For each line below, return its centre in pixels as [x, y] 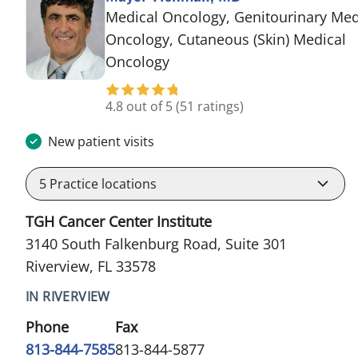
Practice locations [101, 183]
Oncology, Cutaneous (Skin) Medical [226, 39]
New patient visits [101, 141]
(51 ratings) [210, 106]
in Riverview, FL [220, 60]
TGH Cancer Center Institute [119, 221]
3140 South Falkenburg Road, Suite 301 [156, 243]
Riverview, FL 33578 [91, 266]
